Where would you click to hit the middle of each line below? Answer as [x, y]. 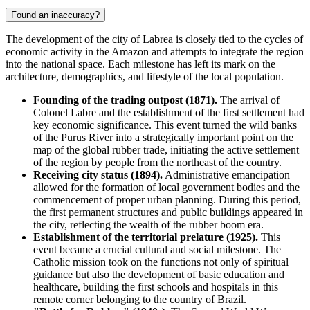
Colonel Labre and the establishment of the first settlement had [169, 112]
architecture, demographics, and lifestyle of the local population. [145, 76]
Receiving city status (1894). [98, 174]
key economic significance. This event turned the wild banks [165, 125]
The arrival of [248, 100]
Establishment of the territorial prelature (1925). [146, 237]
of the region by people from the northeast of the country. [157, 162]
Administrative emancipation [226, 174]
